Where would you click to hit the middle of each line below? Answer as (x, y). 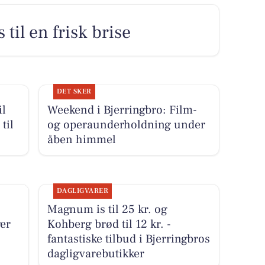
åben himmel (81, 139)
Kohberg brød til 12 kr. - (109, 224)
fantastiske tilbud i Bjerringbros (128, 239)
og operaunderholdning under (126, 125)
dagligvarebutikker (96, 253)
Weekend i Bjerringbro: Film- (122, 110)
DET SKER (74, 91)
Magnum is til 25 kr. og (107, 209)
